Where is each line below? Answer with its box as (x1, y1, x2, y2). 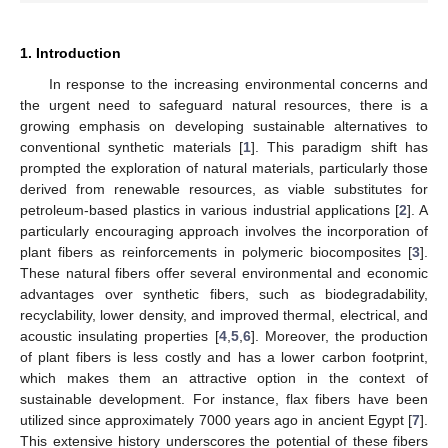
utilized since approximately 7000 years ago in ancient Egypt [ (20, 412, 412, 429)
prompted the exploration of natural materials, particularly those (20, 160, 428, 177)
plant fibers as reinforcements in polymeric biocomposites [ (20, 244, 412, 261)
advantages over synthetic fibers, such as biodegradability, (20, 286, 428, 303)
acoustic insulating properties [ (20, 328, 219, 345)
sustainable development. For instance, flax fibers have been (20, 391, 428, 408)
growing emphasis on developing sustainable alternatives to (20, 118, 428, 135)
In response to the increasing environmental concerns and (48, 76, 428, 93)
